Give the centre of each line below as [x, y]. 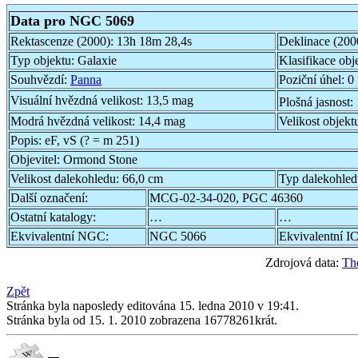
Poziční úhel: [313, 79]
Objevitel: [37, 159]
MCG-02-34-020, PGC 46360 [226, 197]
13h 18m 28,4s [154, 41]
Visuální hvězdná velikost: [78, 100]
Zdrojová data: [304, 262]
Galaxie [97, 60]
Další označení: [49, 197]
